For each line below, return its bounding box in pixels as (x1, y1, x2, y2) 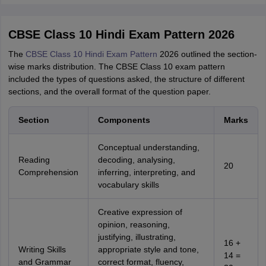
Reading (18, 155, 50, 164)
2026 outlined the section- (157, 49, 257, 59)
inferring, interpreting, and (97, 167, 195, 177)
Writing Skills (18, 245, 66, 254)
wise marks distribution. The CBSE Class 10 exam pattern (8, 62, 225, 71)
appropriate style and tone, (97, 245, 199, 254)
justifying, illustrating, (97, 232, 176, 242)
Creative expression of (97, 207, 182, 217)
